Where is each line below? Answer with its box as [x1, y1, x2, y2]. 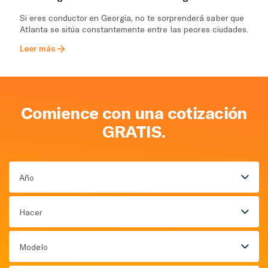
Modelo [19, 241, 48, 252]
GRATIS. [102, 121, 166, 142]
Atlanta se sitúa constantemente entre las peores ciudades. [20, 23, 248, 34]
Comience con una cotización [21, 102, 247, 123]
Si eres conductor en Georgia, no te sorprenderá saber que [20, 12, 244, 23]
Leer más [20, 42, 56, 53]
